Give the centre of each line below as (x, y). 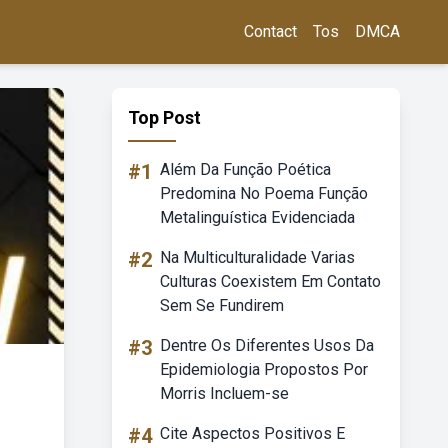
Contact (270, 31)
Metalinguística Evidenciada (257, 217)
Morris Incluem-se (224, 393)
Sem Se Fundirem (222, 305)
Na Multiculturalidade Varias (257, 257)
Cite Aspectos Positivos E (252, 433)
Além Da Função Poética (245, 169)
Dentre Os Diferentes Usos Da (267, 345)
